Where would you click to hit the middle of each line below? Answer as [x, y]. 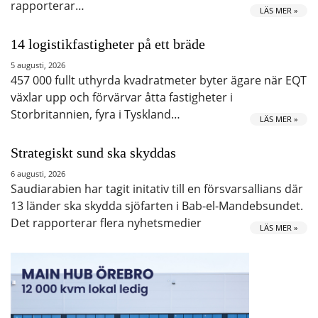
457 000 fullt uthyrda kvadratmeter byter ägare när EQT [159, 80]
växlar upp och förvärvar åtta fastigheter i [122, 97]
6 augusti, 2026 [38, 173]
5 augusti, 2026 [38, 65]
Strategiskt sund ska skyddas [93, 152]
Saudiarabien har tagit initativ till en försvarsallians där [157, 188]
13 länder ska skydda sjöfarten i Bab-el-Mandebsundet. [157, 205]
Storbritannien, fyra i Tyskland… [95, 114]
